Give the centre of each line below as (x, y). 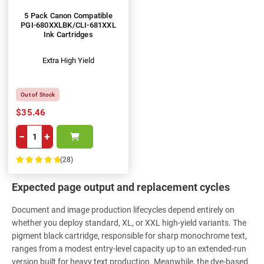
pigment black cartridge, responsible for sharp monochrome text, (129, 236)
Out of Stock (38, 95)
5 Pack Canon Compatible (68, 16)
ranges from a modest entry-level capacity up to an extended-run (129, 249)
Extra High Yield (68, 61)
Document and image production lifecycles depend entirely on (123, 210)
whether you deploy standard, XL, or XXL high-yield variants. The (129, 223)
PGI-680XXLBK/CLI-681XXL (68, 25)
